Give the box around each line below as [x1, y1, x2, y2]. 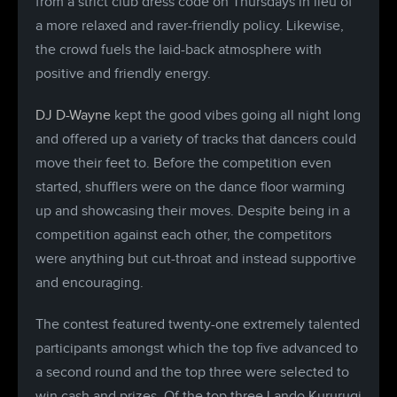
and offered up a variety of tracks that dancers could [35, 131, 356, 148]
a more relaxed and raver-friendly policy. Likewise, [35, 18, 344, 35]
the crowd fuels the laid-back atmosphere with [35, 42, 322, 58]
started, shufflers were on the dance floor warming [35, 179, 345, 196]
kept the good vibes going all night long [111, 107, 361, 124]
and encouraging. [35, 275, 144, 292]
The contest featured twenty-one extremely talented [35, 316, 360, 333]
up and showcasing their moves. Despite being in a [35, 203, 350, 220]
